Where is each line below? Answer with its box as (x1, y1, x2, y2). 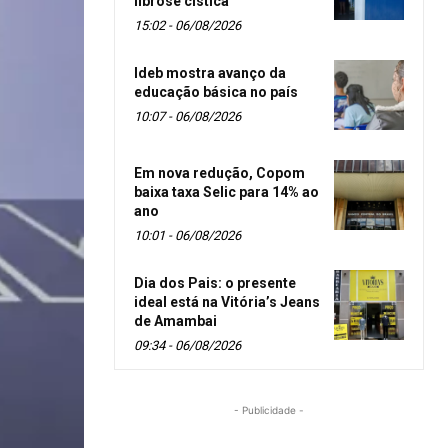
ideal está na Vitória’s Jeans (134, 293, 320, 310)
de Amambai (134, 312, 217, 329)
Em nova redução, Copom (134, 164, 305, 181)
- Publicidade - (234, 403, 304, 416)
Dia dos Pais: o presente (134, 274, 296, 291)
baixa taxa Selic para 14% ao (134, 183, 319, 200)
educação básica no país (134, 83, 298, 100)
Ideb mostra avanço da (134, 64, 286, 81)
